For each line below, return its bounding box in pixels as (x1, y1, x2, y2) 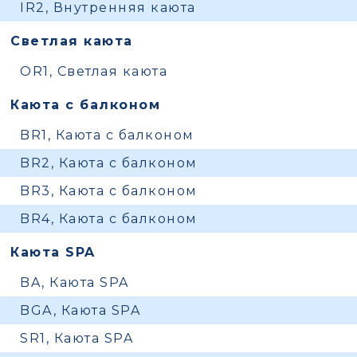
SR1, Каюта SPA (20, 331, 134, 346)
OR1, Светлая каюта (20, 64, 168, 79)
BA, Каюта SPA (20, 275, 129, 290)
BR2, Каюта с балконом (20, 155, 198, 171)
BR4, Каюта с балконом (20, 211, 198, 226)
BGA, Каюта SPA (20, 303, 141, 318)
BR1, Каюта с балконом (20, 127, 194, 143)
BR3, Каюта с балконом (20, 183, 198, 198)
